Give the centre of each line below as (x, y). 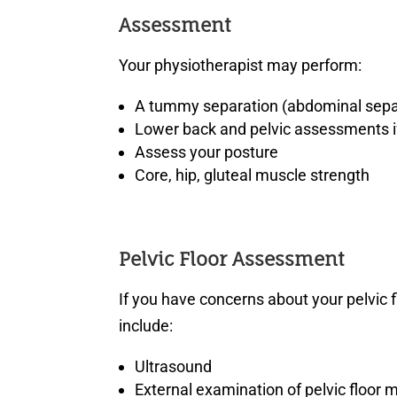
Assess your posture (207, 152)
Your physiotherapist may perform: (241, 66)
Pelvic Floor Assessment (232, 259)
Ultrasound (174, 367)
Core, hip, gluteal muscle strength (253, 175)
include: (146, 326)
